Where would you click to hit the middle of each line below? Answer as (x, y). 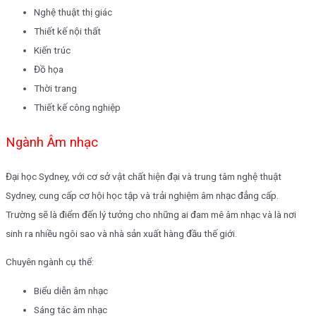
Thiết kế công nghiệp (77, 107)
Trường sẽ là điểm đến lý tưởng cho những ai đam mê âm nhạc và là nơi (151, 214)
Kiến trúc (52, 50)
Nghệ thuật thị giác (73, 12)
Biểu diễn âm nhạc (71, 291)
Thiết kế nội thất (67, 31)
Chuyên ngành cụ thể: (50, 262)
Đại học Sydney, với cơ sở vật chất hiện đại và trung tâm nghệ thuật (144, 176)
